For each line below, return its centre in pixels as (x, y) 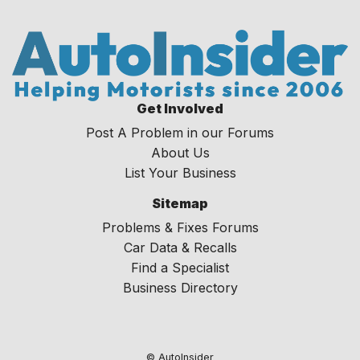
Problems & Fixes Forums (180, 228)
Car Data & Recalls (180, 248)
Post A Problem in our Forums (180, 133)
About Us (180, 153)
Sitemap (180, 204)
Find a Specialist (180, 268)
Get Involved (180, 109)
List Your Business (180, 173)
